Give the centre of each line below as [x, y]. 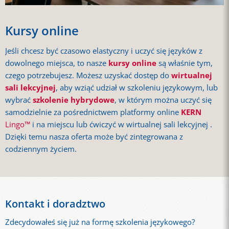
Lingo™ [18, 125]
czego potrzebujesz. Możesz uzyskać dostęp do [88, 76]
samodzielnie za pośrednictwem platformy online [93, 112]
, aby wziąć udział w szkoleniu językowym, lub [137, 88]
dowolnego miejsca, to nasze [57, 63]
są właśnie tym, [185, 63]
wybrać [19, 100]
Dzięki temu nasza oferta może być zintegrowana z [94, 137]
